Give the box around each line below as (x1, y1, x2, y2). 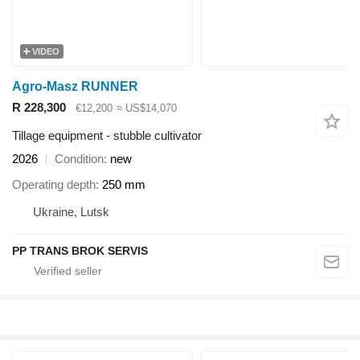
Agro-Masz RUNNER (12, 80, 138, 94)
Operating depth (12, 178, 96, 192)
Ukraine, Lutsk (33, 205, 109, 219)
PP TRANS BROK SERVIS (12, 244, 148, 258)
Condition (55, 151, 104, 166)
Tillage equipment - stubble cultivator (12, 128, 202, 142)
